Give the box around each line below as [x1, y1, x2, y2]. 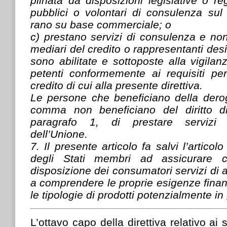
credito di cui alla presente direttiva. [30, 79, 203, 91]
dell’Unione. [30, 128, 88, 140]
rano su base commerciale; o [30, 18, 171, 30]
